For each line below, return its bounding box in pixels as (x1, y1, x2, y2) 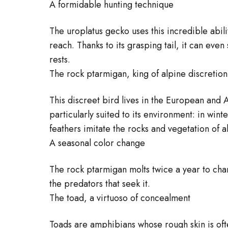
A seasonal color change (49, 136, 145, 150)
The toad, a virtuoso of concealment (49, 191, 190, 205)
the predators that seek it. (49, 177, 150, 190)
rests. (49, 53, 70, 66)
